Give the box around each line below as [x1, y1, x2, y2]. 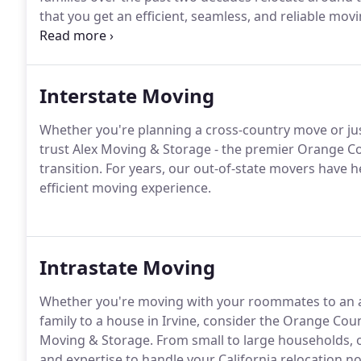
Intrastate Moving [39, 254, 215, 280]
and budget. [39, 27, 114, 44]
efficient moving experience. [39, 179, 211, 197]
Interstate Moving [39, 82, 214, 109]
